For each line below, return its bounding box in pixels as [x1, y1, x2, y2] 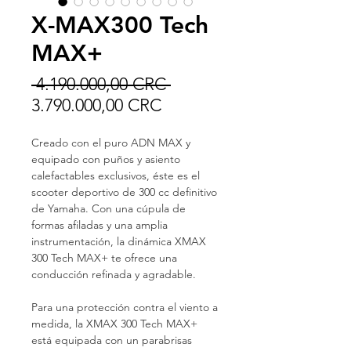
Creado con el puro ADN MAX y [31, 136, 190, 150]
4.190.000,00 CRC [31, 74, 171, 95]
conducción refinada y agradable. [31, 267, 196, 281]
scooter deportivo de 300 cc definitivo [31, 185, 217, 199]
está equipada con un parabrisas [31, 333, 192, 347]
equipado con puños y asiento [31, 152, 180, 166]
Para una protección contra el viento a [31, 300, 218, 314]
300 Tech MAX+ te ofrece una [31, 251, 177, 265]
